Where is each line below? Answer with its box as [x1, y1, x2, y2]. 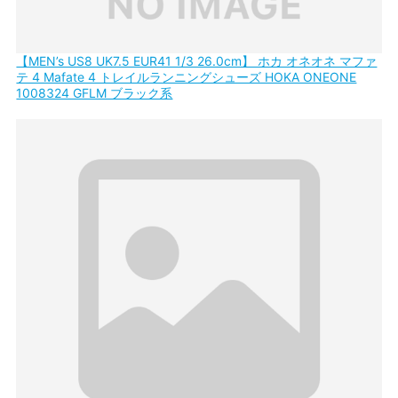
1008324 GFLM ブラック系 [16, 84, 173, 100]
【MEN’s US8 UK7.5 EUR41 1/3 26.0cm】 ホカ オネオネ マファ [16, 52, 378, 68]
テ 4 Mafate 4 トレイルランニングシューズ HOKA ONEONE [16, 68, 357, 84]
